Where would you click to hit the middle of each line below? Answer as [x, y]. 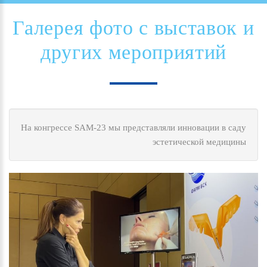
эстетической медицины [199, 142]
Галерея [48, 27]
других [71, 52]
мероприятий [167, 52]
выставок [196, 27]
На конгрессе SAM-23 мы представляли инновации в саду [133, 127]
